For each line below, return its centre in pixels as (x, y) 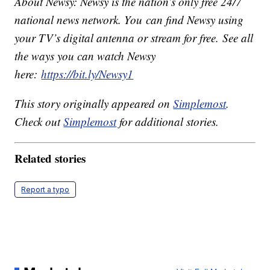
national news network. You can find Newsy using (129, 20)
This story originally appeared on (94, 104)
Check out (39, 122)
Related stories (50, 158)
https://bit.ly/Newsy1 (87, 74)
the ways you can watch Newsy (85, 56)
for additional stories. (168, 122)
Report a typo (46, 189)
